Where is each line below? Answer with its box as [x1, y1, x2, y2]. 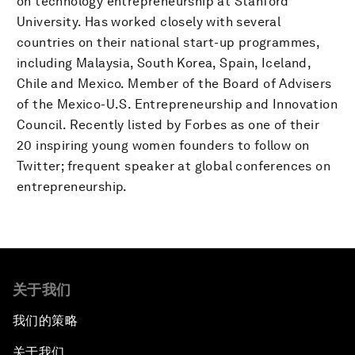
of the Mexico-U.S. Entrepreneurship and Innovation [17, 97, 338, 112]
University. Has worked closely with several [17, 14, 281, 29]
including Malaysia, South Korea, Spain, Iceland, [17, 55, 311, 71]
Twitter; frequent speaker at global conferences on [17, 158, 330, 174]
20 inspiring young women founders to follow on [17, 138, 310, 153]
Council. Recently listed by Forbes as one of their [17, 117, 319, 132]
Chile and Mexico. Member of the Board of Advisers [17, 76, 332, 91]
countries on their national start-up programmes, [17, 35, 320, 50]
